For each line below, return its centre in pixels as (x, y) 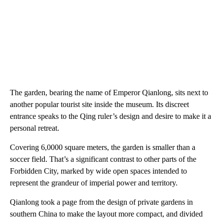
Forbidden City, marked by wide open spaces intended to (98, 171)
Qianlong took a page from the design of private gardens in (101, 202)
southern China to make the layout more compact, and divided (106, 214)
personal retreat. (35, 128)
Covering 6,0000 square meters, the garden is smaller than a (103, 147)
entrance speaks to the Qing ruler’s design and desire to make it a (110, 116)
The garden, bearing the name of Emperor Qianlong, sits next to (109, 92)
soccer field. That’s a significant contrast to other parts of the (103, 159)
